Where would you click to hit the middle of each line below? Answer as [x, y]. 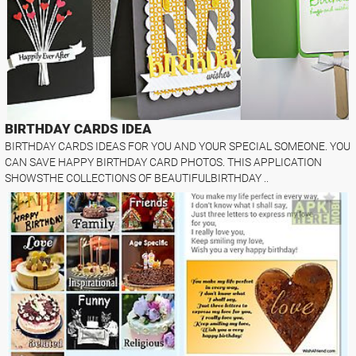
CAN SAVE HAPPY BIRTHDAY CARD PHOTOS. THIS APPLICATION [164, 162]
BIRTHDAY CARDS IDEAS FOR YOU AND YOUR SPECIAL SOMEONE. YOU [178, 146]
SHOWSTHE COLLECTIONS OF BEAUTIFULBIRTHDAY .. [137, 178]
